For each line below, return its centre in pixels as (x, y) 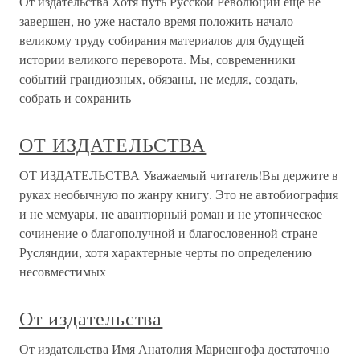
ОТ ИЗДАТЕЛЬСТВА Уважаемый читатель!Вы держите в (179, 175)
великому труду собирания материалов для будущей (162, 40)
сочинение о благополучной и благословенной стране (168, 233)
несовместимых (63, 271)
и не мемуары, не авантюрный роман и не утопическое (171, 213)
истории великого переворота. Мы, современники (157, 59)
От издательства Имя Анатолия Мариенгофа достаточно (174, 348)
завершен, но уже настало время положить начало (156, 20)
